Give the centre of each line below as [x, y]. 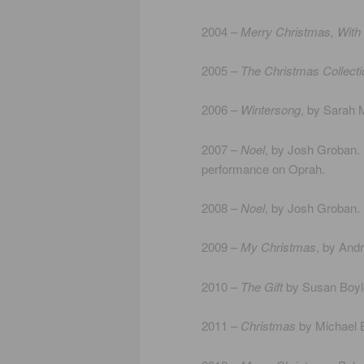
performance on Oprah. [263, 168]
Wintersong [271, 110]
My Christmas [278, 247]
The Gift [262, 286]
